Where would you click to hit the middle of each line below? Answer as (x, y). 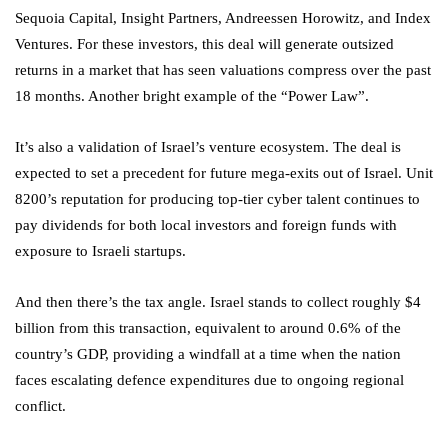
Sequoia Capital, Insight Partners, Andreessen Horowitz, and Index (223, 18)
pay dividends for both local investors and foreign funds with (206, 225)
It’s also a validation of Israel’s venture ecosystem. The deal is (208, 147)
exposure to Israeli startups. (100, 251)
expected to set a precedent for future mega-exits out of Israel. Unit (224, 173)
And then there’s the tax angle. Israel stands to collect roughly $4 (218, 302)
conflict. (40, 406)
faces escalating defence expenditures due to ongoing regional (209, 380)
